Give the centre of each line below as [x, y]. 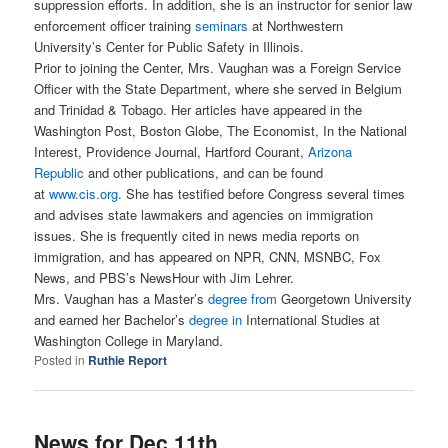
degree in [216, 320]
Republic [59, 173]
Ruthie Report [128, 360]
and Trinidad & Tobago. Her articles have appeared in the [198, 110]
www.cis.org [84, 194]
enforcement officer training [115, 26]
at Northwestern [296, 26]
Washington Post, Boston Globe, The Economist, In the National [221, 131]
